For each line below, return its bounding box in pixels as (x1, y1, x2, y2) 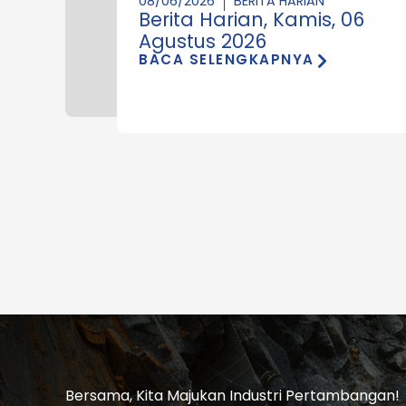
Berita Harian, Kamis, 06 (139, 5, 364, 33)
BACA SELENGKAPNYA (139, 49, 314, 69)
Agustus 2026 (139, 27, 266, 54)
